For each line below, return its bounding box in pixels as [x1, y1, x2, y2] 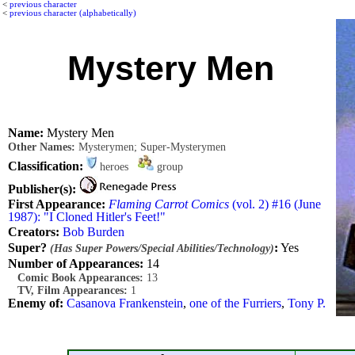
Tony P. [288, 296, 326, 311]
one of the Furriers [189, 296, 281, 311]
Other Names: [8, 141, 75, 154]
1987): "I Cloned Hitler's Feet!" [8, 210, 166, 224]
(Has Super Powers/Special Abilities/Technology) [50, 242, 274, 254]
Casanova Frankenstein [67, 296, 183, 311]
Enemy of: [8, 296, 63, 311]
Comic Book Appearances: [8, 271, 143, 284]
